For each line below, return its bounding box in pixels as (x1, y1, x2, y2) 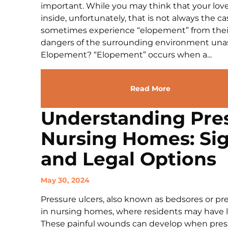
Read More (130, 84, 170, 93)
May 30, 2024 (41, 176, 90, 185)
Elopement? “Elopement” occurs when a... (41, 50, 212, 60)
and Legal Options (41, 148, 216, 170)
